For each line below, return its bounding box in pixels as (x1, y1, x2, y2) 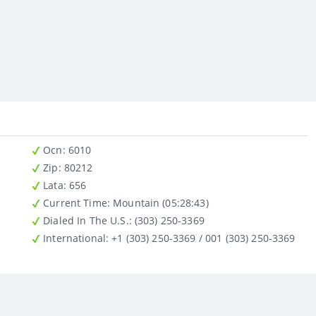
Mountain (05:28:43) (109, 195, 209, 209)
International (40, 231, 106, 245)
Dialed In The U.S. (40, 213, 129, 227)
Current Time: (40, 195, 110, 209)
